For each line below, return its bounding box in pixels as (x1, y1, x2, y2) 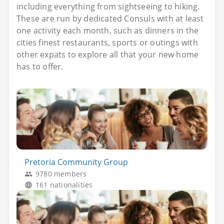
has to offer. (16, 61, 63, 72)
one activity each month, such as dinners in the (16, 25, 199, 36)
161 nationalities (35, 179, 93, 189)
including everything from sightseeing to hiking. (16, 1, 200, 12)
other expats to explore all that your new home (16, 49, 199, 60)
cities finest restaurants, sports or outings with (16, 37, 198, 48)
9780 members (35, 168, 87, 178)
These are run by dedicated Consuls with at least (16, 13, 204, 24)
